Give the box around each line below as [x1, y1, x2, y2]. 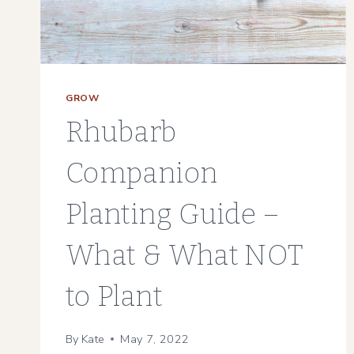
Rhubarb [66, 115, 177, 149]
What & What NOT [66, 239, 304, 273]
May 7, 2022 [120, 330, 190, 347]
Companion [66, 156, 218, 190]
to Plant [66, 280, 162, 314]
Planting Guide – [66, 198, 281, 232]
